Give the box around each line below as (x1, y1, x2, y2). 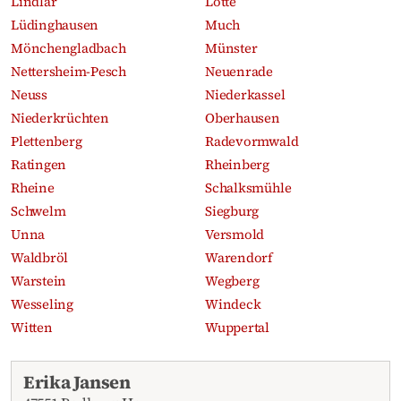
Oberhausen (205, 108, 280, 127)
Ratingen (11, 155, 67, 174)
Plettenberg (11, 132, 82, 150)
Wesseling (11, 294, 73, 313)
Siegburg (205, 201, 260, 220)
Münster (205, 38, 258, 57)
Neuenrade (205, 62, 274, 81)
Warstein (11, 271, 67, 290)
